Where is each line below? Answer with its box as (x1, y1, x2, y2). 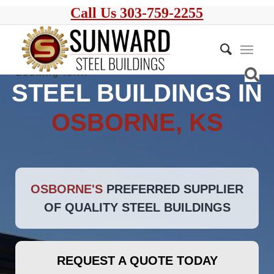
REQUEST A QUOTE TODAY (56, 254, 218, 267)
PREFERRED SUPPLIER (106, 182, 243, 196)
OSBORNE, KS (51, 109, 223, 136)
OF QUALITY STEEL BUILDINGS (43, 201, 231, 214)
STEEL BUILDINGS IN (12, 80, 262, 106)
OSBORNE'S (31, 182, 106, 196)
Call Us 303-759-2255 (70, 5, 204, 21)
